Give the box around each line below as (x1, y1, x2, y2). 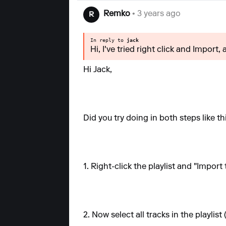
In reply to (90, 37, 127, 43)
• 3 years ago (130, 10, 181, 18)
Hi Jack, (83, 66, 112, 74)
